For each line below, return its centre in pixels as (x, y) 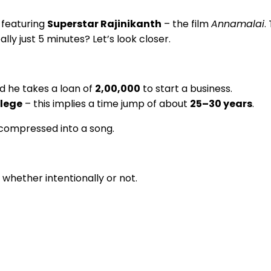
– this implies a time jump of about (106, 103)
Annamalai (238, 24)
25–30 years (221, 103)
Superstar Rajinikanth (104, 24)
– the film (186, 24)
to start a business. (186, 88)
